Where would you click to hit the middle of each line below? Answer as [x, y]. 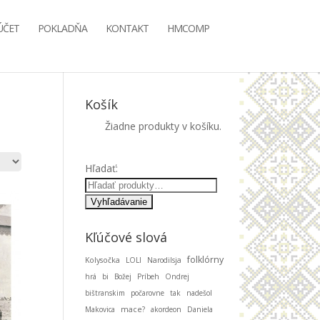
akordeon [166, 309]
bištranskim [105, 293]
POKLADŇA [63, 28]
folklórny [206, 260]
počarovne [148, 293]
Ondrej [177, 276]
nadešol [200, 293]
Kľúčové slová [126, 237]
